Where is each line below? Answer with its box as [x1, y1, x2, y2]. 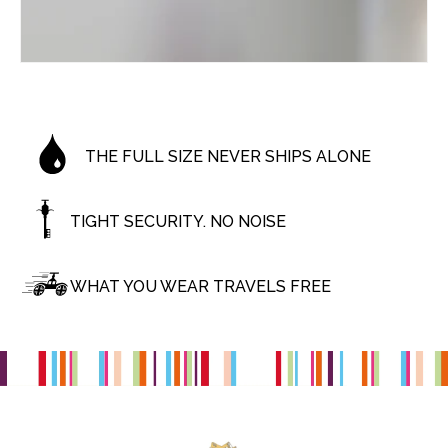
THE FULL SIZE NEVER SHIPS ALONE [85, 146, 371, 166]
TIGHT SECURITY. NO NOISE [70, 211, 286, 231]
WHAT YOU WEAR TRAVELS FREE [70, 276, 331, 296]
